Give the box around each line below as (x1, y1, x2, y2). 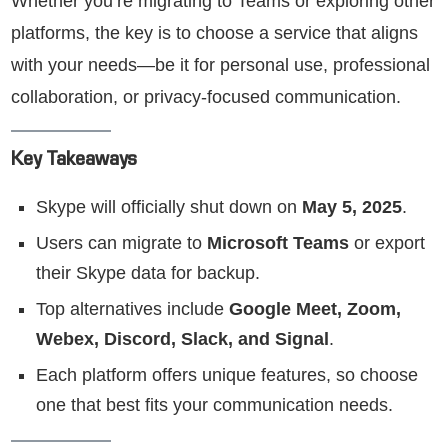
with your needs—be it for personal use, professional (11, 55, 430, 76)
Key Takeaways (11, 152, 137, 173)
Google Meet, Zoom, (229, 299, 401, 320)
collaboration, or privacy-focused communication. (11, 87, 401, 108)
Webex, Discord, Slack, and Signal (36, 329, 329, 350)
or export (349, 233, 425, 254)
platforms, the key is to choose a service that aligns (11, 23, 418, 44)
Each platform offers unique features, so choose (36, 365, 418, 386)
